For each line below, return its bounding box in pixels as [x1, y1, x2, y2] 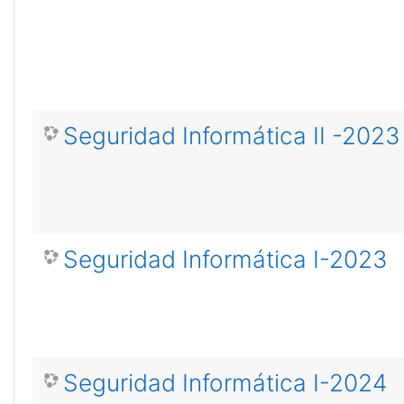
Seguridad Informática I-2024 [63, 369, 387, 397]
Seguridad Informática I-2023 [63, 245, 388, 273]
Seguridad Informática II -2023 [63, 122, 400, 150]
